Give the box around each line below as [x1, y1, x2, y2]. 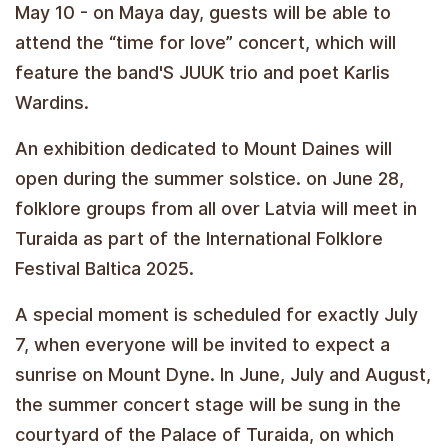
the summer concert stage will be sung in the [15, 393, 401, 415]
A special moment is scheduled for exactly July [15, 303, 418, 325]
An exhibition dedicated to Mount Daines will [15, 137, 392, 159]
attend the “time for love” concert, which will [15, 31, 396, 53]
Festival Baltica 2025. [15, 257, 194, 279]
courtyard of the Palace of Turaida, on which [15, 423, 394, 445]
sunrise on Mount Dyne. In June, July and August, [15, 363, 431, 385]
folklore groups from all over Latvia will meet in [15, 197, 417, 219]
